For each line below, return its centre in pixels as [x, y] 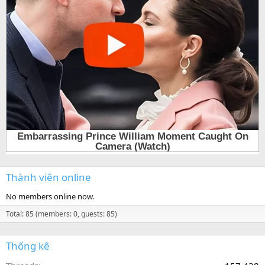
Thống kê [28, 246]
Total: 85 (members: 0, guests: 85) [62, 214]
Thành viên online [49, 177]
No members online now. [50, 197]
